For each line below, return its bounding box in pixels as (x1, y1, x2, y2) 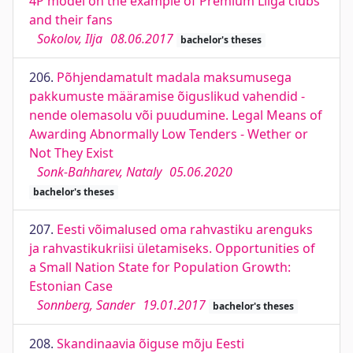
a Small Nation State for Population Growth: (29, 258, 291, 276)
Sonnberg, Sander (37, 296, 135, 314)
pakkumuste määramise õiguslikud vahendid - (29, 87, 305, 105)
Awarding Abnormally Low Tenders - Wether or (29, 125, 308, 143)
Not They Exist (29, 144, 113, 162)
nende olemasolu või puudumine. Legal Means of (29, 106, 322, 124)
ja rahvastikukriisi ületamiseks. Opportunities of (29, 240, 315, 257)
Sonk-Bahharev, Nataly (37, 163, 162, 180)
